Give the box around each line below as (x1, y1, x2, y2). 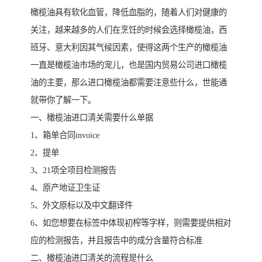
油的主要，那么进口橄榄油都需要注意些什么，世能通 (30, 77, 227, 87)
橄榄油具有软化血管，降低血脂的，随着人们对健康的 (30, 7, 227, 17)
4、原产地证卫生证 (30, 182, 100, 192)
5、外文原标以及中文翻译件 (30, 200, 133, 210)
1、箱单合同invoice (30, 130, 99, 140)
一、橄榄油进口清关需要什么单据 (30, 112, 153, 122)
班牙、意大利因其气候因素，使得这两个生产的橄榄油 (30, 42, 227, 52)
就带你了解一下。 (30, 95, 96, 105)
